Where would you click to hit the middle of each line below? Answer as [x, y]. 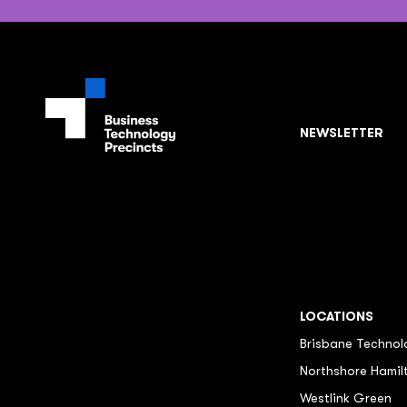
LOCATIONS [337, 316]
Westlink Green [346, 398]
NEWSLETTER [342, 133]
